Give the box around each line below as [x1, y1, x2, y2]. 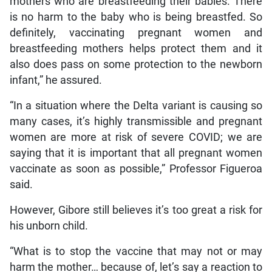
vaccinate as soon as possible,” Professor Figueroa [9, 163, 263, 175]
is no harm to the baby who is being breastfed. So [9, 11, 263, 24]
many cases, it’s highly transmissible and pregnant [9, 115, 263, 128]
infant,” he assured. [9, 74, 102, 87]
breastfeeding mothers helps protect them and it [9, 42, 263, 55]
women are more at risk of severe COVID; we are [9, 131, 263, 144]
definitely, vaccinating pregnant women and [9, 27, 263, 39]
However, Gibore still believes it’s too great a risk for [9, 204, 263, 217]
